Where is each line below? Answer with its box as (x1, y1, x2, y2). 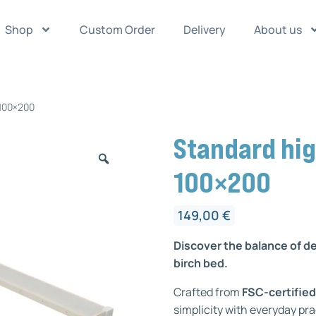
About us (253, 21, 302, 37)
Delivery (183, 21, 226, 37)
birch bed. (174, 255, 229, 271)
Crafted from (174, 284, 243, 300)
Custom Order (79, 21, 155, 37)
